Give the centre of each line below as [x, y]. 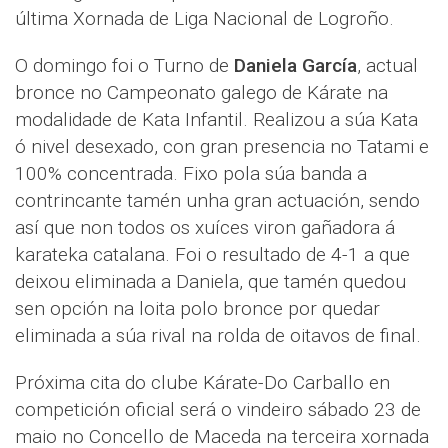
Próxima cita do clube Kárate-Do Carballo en [202, 382]
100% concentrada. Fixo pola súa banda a [191, 173]
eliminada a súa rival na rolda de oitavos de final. [218, 335]
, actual [387, 65]
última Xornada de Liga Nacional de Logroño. [204, 18]
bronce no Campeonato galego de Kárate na [201, 92]
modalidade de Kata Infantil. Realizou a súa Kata [216, 119]
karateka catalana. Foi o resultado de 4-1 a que [212, 254]
